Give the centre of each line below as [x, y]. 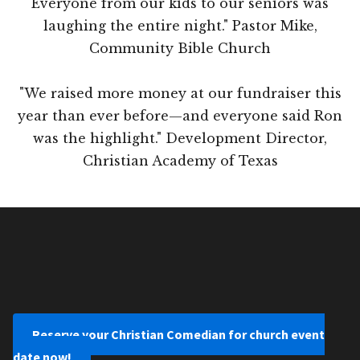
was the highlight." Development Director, [180, 139]
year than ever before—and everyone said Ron [180, 116]
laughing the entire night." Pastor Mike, [180, 26]
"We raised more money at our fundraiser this [180, 94]
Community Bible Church [180, 49]
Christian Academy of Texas [180, 161]
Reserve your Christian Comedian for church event [178, 335]
